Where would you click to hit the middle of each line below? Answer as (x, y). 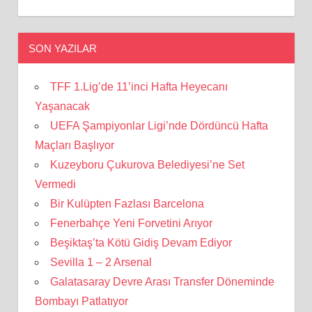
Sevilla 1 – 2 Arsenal (101, 262)
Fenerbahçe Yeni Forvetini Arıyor (131, 223)
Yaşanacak (62, 106)
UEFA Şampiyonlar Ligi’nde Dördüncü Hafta (159, 125)
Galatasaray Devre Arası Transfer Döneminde (162, 281)
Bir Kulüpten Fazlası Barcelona (127, 203)
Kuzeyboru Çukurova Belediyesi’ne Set (147, 164)
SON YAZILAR (62, 48)
